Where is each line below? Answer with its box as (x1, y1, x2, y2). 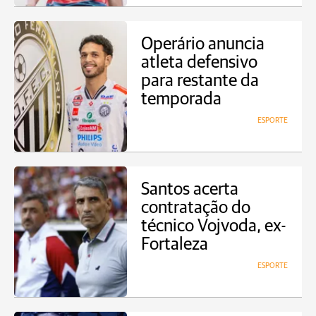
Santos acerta (141, 181, 238, 198)
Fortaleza (141, 236, 208, 253)
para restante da (141, 72, 259, 90)
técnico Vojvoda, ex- (141, 217, 286, 235)
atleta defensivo (141, 54, 257, 71)
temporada (141, 90, 221, 108)
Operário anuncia (141, 35, 265, 53)
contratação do (141, 199, 250, 217)
